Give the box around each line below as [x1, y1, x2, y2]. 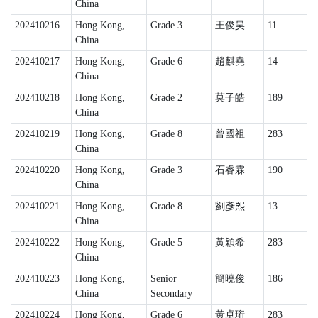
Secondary [150, 288, 192, 299]
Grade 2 [150, 92, 182, 103]
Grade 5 [150, 237, 182, 248]
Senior [150, 273, 177, 284]
